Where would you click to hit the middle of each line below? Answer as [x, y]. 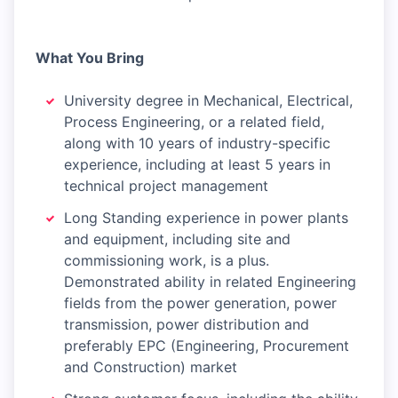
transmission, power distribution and [187, 325]
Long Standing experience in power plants [206, 218]
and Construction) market [151, 367]
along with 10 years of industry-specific [197, 143]
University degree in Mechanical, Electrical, [208, 101]
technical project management [166, 186]
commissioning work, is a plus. [167, 261]
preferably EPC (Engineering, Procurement [207, 346]
